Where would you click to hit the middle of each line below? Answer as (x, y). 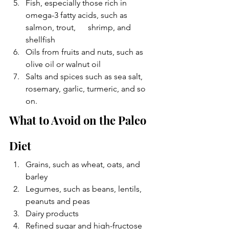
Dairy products (52, 213)
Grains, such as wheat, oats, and (84, 164)
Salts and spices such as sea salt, (85, 76)
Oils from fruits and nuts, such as (85, 52)
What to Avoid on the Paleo (79, 120)
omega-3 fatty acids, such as (77, 15)
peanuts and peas (58, 201)
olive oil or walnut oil (63, 64)
